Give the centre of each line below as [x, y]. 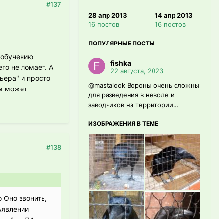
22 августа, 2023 [137, 71]
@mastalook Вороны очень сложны [144, 85]
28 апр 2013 [108, 15]
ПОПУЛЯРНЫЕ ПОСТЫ [122, 44]
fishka [121, 63]
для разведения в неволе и [131, 95]
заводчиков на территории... [134, 105]
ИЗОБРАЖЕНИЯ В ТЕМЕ [123, 124]
